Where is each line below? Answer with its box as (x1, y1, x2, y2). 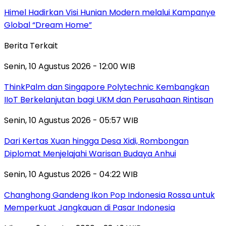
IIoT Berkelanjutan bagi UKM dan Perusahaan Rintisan (4, 93, 213, 105)
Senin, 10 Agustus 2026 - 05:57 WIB (4, 114, 138, 126)
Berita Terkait (4, 39, 58, 51)
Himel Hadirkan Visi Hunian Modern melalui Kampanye (4, 6, 215, 18)
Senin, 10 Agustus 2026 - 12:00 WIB (4, 60, 135, 72)
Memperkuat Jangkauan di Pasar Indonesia (4, 201, 175, 213)
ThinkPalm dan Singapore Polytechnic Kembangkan (4, 81, 209, 93)
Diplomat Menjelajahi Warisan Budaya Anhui (4, 147, 176, 159)
